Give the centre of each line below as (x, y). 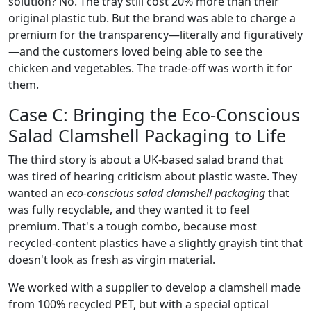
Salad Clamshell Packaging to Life (147, 135)
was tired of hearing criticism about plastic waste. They (153, 176)
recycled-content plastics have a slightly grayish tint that (155, 243)
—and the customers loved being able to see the (135, 51)
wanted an (37, 193)
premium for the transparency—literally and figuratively (155, 35)
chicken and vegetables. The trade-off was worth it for (150, 68)
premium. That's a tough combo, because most (133, 226)
